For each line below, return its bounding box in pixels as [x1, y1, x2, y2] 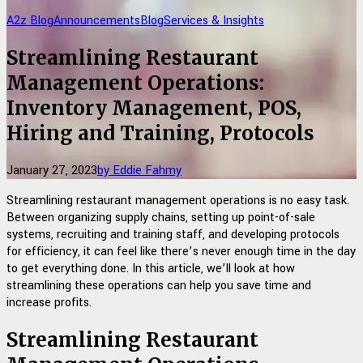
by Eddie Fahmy [97, 161, 181, 179]
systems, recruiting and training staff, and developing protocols [6, 225, 340, 243]
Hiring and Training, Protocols [6, 120, 314, 146]
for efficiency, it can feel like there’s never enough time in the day [6, 242, 356, 260]
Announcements [53, 12, 140, 29]
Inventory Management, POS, [6, 95, 301, 121]
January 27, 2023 [6, 161, 97, 179]
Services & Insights [164, 12, 264, 29]
